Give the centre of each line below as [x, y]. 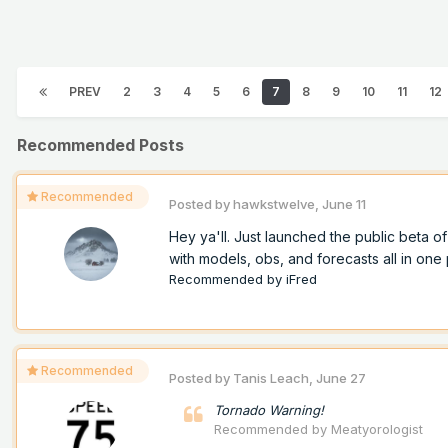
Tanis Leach [271, 378]
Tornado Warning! [269, 410]
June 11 [344, 204]
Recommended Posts [100, 145]
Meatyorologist [377, 429]
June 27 [341, 378]
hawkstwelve [274, 204]
